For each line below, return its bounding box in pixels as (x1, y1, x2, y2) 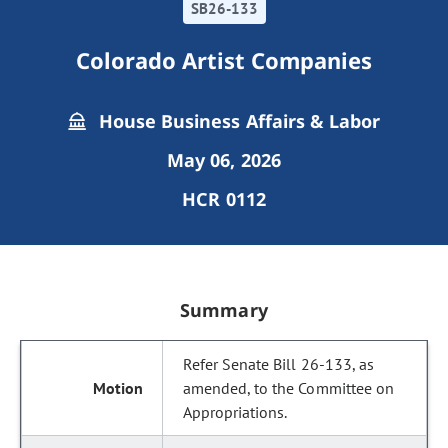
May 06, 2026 (167, 148, 281, 172)
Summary (180, 298, 268, 322)
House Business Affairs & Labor (94, 109, 380, 133)
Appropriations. (183, 402, 288, 422)
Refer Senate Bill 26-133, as (183, 354, 374, 374)
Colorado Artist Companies (75, 45, 373, 75)
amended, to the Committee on (183, 378, 394, 398)
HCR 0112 (182, 187, 266, 211)
